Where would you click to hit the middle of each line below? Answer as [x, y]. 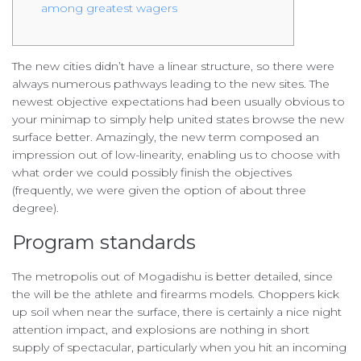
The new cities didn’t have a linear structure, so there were [173, 66]
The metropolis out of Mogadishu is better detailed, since [172, 277]
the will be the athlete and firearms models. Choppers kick [176, 295]
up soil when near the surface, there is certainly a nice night [177, 312]
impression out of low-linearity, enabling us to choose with [176, 155]
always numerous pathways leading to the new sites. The [171, 84]
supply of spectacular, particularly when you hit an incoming [179, 348]
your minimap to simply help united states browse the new [178, 120]
